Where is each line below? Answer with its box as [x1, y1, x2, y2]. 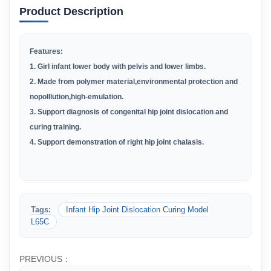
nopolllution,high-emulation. [30, 93, 123, 101]
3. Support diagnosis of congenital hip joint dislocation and [30, 108, 228, 116]
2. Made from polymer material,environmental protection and [30, 77, 238, 86]
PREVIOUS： [19, 254, 71, 264]
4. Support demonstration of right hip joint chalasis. [30, 138, 204, 146]
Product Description [19, 5, 123, 18]
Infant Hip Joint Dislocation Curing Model [66, 205, 209, 214]
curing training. [30, 123, 81, 131]
